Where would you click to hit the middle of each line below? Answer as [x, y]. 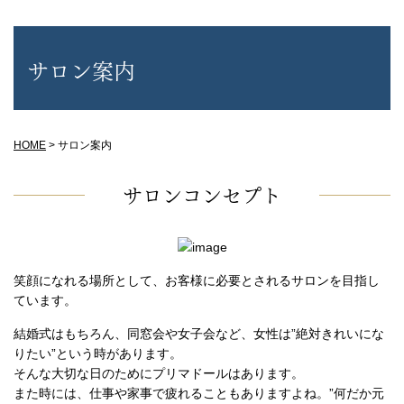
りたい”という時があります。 [98, 353]
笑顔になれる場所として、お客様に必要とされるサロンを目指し [197, 280]
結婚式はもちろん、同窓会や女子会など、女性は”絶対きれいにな [199, 333]
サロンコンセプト [202, 193]
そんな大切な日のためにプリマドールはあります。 [159, 373]
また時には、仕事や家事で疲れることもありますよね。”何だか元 [199, 393]
